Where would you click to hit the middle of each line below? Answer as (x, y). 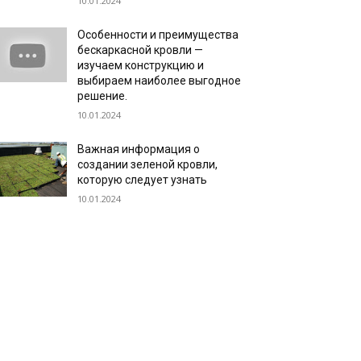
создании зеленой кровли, (148, 164)
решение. (103, 96)
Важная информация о (139, 149)
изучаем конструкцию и (141, 65)
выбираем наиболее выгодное (160, 81)
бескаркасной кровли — (141, 50)
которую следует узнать (143, 180)
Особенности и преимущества (158, 35)
